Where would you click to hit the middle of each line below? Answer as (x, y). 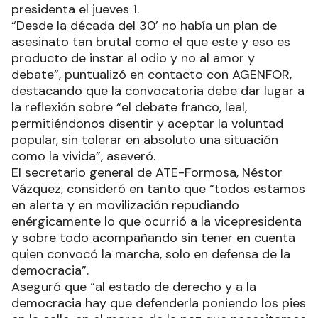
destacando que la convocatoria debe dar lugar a (158, 91)
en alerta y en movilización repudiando (125, 205)
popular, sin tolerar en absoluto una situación (145, 139)
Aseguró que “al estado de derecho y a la (134, 286)
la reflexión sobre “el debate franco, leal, (129, 107)
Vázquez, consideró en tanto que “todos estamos (158, 188)
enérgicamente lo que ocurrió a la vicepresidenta (157, 221)
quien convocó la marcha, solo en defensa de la (151, 254)
